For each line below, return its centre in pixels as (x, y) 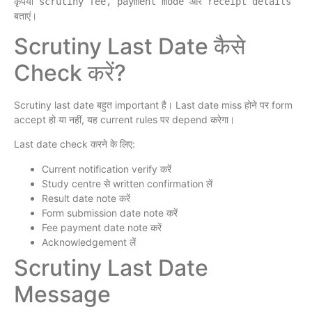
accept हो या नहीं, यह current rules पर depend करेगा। (124, 119)
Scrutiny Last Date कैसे (130, 46)
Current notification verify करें (107, 169)
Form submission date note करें (110, 212)
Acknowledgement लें (89, 242)
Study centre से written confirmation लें (127, 183)
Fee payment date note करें (102, 227)
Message (62, 294)
